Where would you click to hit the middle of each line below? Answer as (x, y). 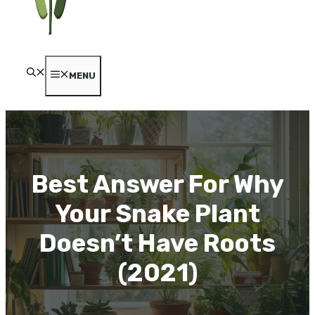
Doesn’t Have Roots (157, 243)
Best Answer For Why (157, 184)
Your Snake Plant (157, 213)
